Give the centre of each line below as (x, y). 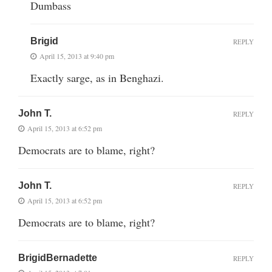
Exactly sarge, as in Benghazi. (97, 77)
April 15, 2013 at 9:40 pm (77, 56)
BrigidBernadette (58, 257)
